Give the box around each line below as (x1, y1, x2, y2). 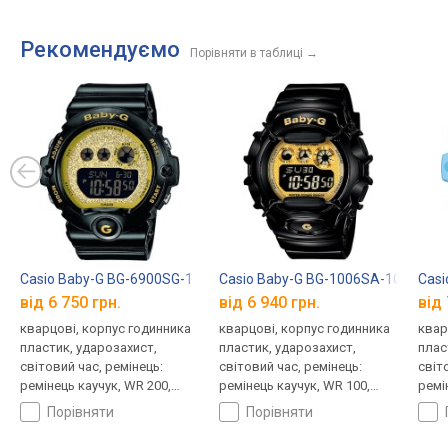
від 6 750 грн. (20, 292, 121, 312)
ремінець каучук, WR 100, (218, 377, 370, 393)
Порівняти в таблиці (190, 46, 303, 61)
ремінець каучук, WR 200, (20, 377, 171, 393)
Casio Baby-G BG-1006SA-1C (218, 271, 402, 288)
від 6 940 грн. (218, 292, 320, 312)
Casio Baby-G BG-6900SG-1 (20, 271, 193, 288)
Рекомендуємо (20, 37, 180, 63)
